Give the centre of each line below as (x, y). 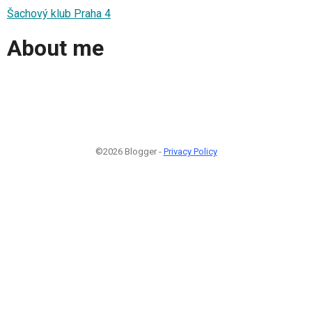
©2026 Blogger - (129, 151)
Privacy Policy (190, 151)
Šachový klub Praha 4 (59, 13)
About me (55, 48)
